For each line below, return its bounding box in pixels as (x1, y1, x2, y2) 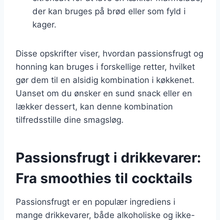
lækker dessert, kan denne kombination (16, 101, 173, 111)
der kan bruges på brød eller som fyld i (32, 6, 186, 16)
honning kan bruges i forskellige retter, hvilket (16, 61, 195, 72)
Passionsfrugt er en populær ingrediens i (16, 196, 175, 207)
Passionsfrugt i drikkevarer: (16, 149, 201, 166)
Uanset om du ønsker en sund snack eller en (16, 88, 192, 98)
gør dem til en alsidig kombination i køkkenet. (16, 75, 194, 85)
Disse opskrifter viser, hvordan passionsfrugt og (16, 48, 203, 58)
